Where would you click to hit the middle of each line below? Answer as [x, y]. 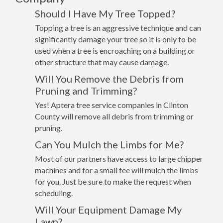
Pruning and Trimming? [86, 91]
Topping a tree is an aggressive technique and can [118, 28]
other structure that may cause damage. [102, 62]
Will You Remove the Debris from [109, 79]
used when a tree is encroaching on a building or [115, 51]
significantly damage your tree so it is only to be [115, 39]
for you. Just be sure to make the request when [113, 181]
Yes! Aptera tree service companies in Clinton [111, 105]
